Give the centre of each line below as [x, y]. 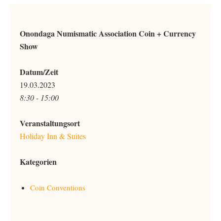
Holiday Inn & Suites [53, 136]
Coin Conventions [58, 187]
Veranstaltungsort [50, 123]
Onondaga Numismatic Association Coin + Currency [108, 33]
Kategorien [38, 162]
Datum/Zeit [39, 72]
